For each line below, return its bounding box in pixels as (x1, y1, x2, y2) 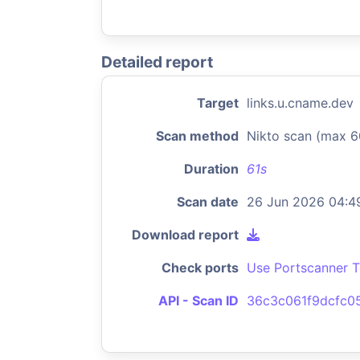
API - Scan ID (158, 292, 239, 309)
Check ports (162, 260, 239, 276)
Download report (132, 227, 239, 243)
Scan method (156, 128, 239, 144)
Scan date (177, 194, 239, 210)
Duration (184, 161, 239, 177)
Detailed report (101, 52, 213, 72)
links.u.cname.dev (247, 95, 354, 111)
